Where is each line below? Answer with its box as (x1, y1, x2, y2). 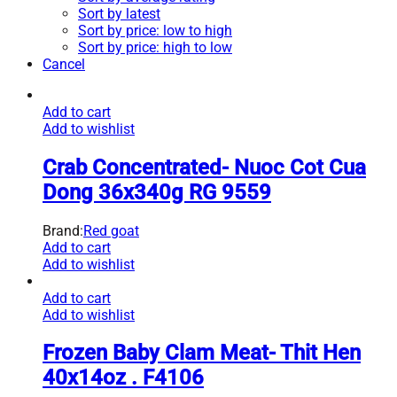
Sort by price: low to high (78, 21, 232, 39)
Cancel (43, 55, 85, 73)
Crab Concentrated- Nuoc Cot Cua (43, 154, 366, 180)
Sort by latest (78, 4, 160, 22)
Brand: (43, 222, 83, 239)
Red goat (83, 222, 139, 239)
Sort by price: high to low (78, 38, 232, 56)
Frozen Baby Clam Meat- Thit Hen (43, 340, 361, 366)
